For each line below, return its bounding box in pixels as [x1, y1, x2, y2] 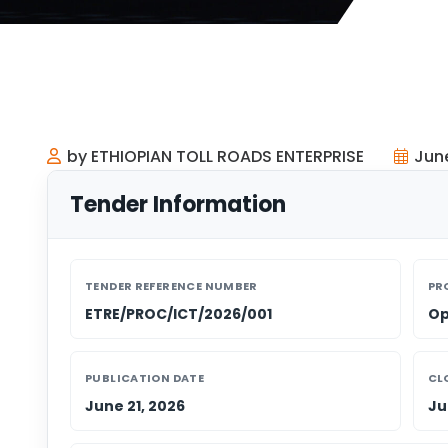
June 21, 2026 [85, 395, 185, 416]
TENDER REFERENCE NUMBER [85, 277, 258, 294]
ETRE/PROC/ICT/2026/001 [85, 303, 272, 324]
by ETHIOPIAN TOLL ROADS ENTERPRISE [67, 144, 364, 168]
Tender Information [70, 188, 286, 220]
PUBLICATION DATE [85, 369, 205, 386]
